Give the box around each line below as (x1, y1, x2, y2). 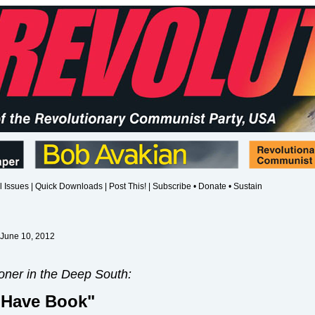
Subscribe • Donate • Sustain (153, 181, 262, 191)
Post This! (109, 181, 146, 191)
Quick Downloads (35, 181, 103, 191)
